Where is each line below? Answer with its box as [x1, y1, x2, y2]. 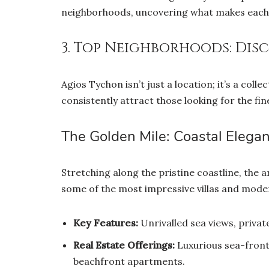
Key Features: [73, 216, 138, 229]
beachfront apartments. [73, 255, 185, 267]
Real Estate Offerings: [73, 238, 175, 251]
